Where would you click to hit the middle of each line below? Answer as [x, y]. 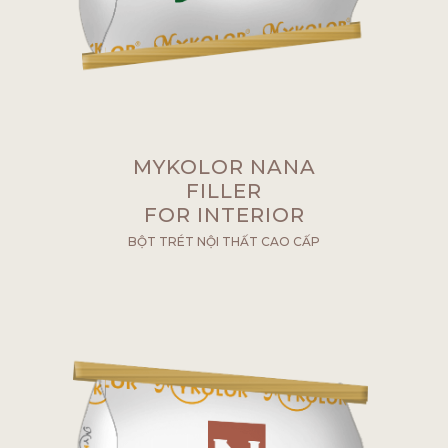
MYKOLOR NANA [224, 167]
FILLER [224, 191]
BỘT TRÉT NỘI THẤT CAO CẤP [224, 242]
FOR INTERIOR [224, 215]
